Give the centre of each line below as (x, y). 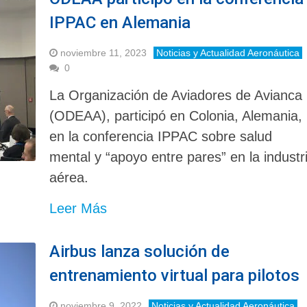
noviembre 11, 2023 (104, 52)
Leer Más (78, 208)
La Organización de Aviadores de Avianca (176, 95)
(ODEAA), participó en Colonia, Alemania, (176, 115)
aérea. (69, 177)
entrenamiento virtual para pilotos (175, 275)
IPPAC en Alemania (120, 22)
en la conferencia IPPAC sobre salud (161, 136)
